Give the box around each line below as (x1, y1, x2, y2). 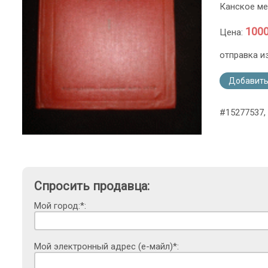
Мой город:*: (34, 200, 86, 212)
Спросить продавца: (34, 179, 150, 194)
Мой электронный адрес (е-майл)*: (34, 241, 179, 252)
